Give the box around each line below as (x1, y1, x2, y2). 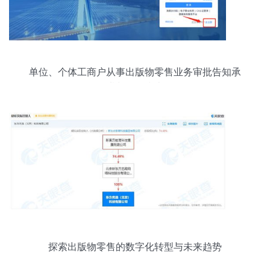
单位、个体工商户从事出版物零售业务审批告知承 (29, 67, 241, 77)
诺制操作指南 (106, 82, 164, 92)
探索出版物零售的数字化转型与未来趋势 (48, 242, 222, 252)
